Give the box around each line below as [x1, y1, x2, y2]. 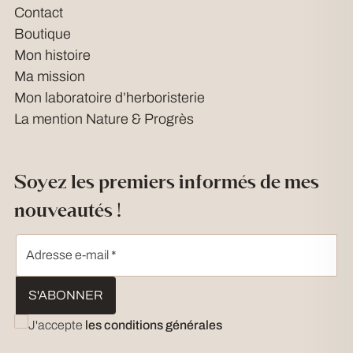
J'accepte [28, 318, 85, 333]
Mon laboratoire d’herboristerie [14, 90, 205, 106]
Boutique [14, 26, 71, 43]
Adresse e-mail [26, 248, 111, 262]
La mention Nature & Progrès [14, 111, 194, 128]
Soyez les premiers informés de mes [14, 170, 319, 195]
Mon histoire [14, 47, 91, 64]
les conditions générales [85, 318, 222, 333]
